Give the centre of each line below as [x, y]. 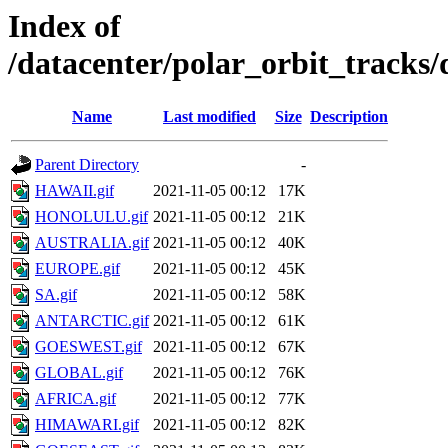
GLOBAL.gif [79, 373]
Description [349, 117]
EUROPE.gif [77, 269]
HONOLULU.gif [91, 217]
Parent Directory [87, 165]
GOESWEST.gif [88, 347]
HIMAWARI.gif [87, 425]
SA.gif [56, 295]
